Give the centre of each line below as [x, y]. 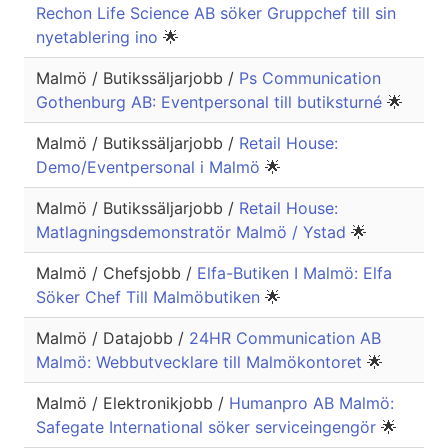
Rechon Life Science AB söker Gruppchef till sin [216, 13]
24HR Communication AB [285, 338]
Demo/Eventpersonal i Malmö [150, 167]
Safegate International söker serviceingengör [208, 427]
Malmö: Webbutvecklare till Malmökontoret [201, 362]
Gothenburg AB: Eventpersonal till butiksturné [211, 102]
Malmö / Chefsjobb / [116, 273]
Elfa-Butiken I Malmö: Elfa [294, 273]
